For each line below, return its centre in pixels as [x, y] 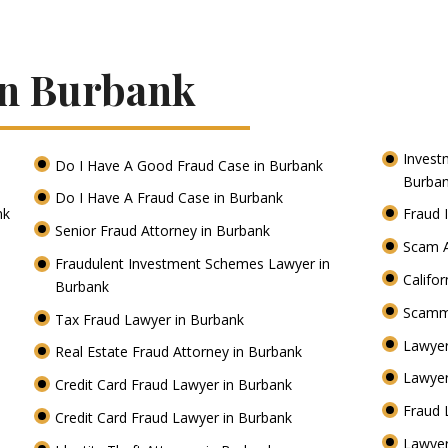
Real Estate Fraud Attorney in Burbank [181, 352]
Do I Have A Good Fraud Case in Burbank [191, 165]
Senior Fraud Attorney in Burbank [165, 231]
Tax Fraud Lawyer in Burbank [152, 319]
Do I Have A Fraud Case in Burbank [171, 198]
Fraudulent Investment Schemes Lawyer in [193, 263]
